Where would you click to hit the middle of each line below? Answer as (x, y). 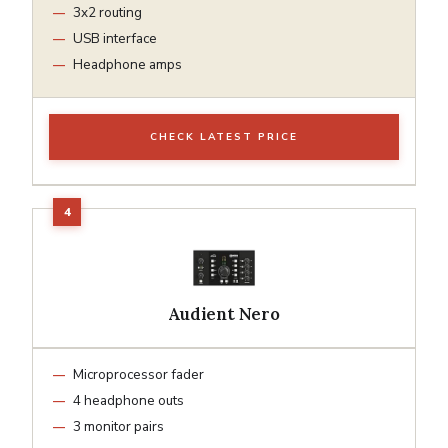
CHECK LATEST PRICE (224, 136)
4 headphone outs (128, 400)
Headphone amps (127, 64)
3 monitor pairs (118, 426)
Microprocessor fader (138, 374)
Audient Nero (224, 313)
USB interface (115, 38)
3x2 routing (107, 12)
